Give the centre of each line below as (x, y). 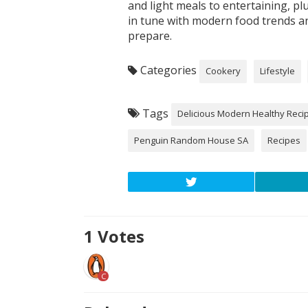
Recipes (284, 140)
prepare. (150, 36)
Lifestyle (277, 70)
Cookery (223, 70)
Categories (168, 70)
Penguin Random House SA (191, 140)
